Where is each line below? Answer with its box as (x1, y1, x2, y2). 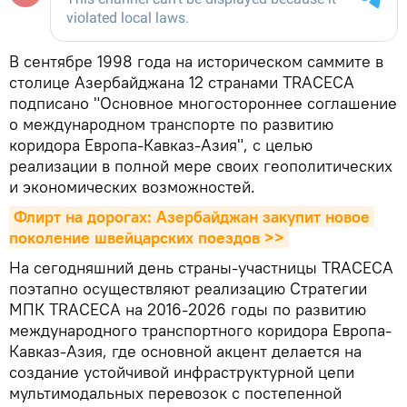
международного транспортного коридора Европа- (9, 319, 392, 341)
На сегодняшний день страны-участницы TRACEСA (9, 256, 393, 278)
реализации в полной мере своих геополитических (9, 154, 392, 176)
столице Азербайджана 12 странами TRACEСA (9, 71, 354, 93)
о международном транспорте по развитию (9, 113, 333, 134)
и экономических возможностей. (9, 175, 255, 197)
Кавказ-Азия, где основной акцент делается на (9, 340, 362, 362)
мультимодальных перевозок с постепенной (9, 382, 342, 403)
